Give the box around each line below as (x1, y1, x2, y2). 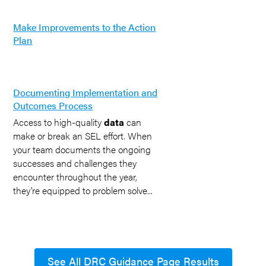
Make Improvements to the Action (13, 20, 156, 34)
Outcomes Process (13, 99, 93, 112)
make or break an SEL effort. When (13, 129, 153, 142)
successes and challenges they (13, 156, 137, 170)
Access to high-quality (13, 115, 104, 129)
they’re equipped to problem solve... (13, 183, 153, 197)
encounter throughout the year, (13, 170, 138, 183)
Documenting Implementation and (13, 85, 158, 99)
